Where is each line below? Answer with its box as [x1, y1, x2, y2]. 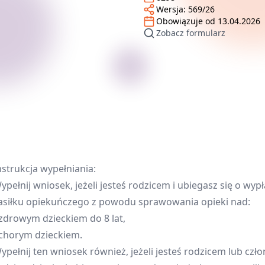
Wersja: [156, 4, 188, 15]
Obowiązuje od [156, 15, 218, 27]
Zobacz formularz [156, 27, 225, 38]
